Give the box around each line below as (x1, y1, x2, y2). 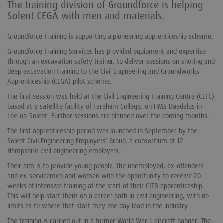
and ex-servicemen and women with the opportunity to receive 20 (7, 171, 201, 181)
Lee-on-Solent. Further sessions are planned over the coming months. (7, 111, 209, 121)
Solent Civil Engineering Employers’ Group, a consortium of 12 (7, 136, 183, 146)
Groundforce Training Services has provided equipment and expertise (7, 47, 206, 56)
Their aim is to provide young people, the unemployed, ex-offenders (7, 161, 204, 171)
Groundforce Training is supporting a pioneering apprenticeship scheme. (7, 32, 213, 41)
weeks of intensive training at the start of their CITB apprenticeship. (7, 181, 204, 191)
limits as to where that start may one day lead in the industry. (7, 201, 189, 211)
